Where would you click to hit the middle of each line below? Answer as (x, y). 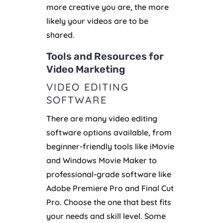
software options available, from (109, 133)
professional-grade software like (109, 174)
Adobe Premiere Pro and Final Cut (110, 188)
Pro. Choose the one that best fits (109, 202)
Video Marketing (86, 69)
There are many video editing (102, 119)
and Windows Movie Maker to (101, 161)
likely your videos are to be (97, 21)
